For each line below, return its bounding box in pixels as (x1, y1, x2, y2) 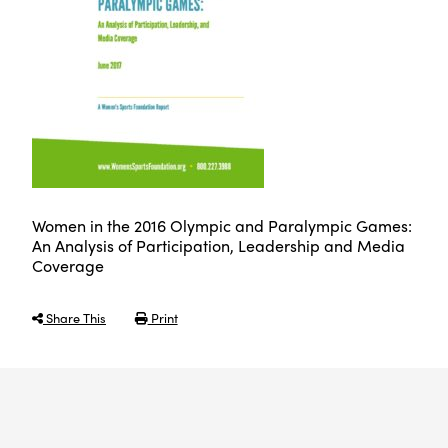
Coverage (32, 254, 104, 278)
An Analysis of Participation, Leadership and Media (32, 234, 405, 258)
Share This (43, 308, 106, 328)
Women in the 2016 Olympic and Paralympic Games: (32, 214, 412, 238)
